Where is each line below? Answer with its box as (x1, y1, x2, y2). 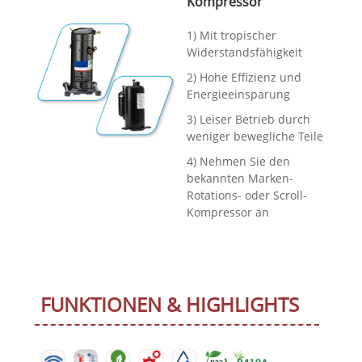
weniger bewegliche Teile (187, 128, 324, 144)
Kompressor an (187, 204, 270, 220)
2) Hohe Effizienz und (187, 69, 302, 85)
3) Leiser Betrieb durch (187, 111, 311, 127)
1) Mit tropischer (187, 27, 277, 43)
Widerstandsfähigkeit (187, 44, 303, 60)
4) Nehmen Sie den (187, 153, 291, 169)
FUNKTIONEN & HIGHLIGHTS (40, 290, 299, 318)
